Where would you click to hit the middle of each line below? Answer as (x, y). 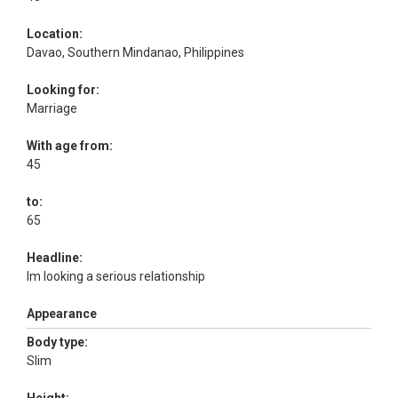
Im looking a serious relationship (116, 276)
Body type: (57, 342)
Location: (55, 34)
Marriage (53, 108)
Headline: (55, 258)
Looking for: (63, 90)
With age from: (70, 146)
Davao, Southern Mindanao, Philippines (135, 52)
